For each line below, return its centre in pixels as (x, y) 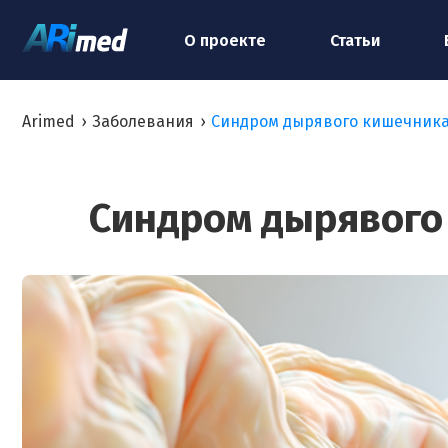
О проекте (225, 40)
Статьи (355, 40)
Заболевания (143, 121)
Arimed (48, 121)
